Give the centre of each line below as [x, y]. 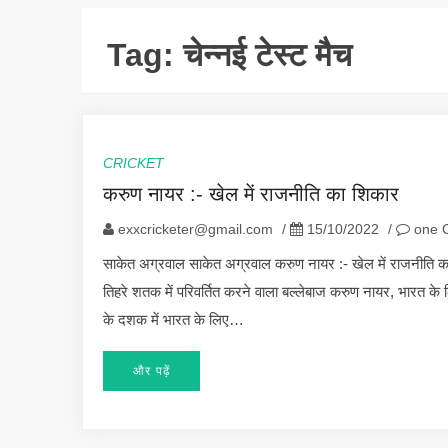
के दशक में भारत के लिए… [173, 319]
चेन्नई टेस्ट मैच [267, 54]
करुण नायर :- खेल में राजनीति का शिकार [251, 193]
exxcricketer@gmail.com [195, 228]
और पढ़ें [151, 370]
